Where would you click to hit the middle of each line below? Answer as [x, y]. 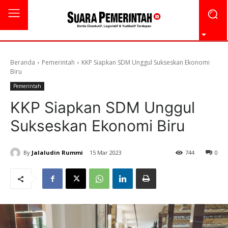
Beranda [23, 62]
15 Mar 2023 [106, 153]
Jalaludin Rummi [57, 152]
